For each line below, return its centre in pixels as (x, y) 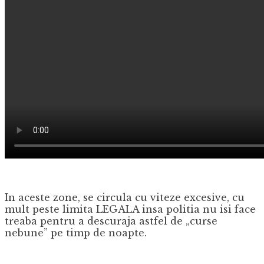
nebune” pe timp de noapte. (76, 232)
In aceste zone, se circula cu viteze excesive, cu (125, 197)
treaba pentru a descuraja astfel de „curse (111, 221)
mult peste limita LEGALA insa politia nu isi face (130, 209)
